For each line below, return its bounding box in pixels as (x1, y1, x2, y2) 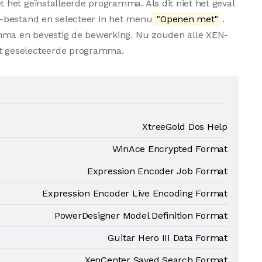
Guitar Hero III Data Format (108, 232, 227, 243)
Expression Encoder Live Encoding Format (42, 188, 227, 199)
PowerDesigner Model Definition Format (54, 210, 227, 221)
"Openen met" (154, 13, 218, 25)
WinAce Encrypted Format (112, 143, 227, 154)
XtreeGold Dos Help (142, 121, 227, 132)
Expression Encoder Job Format (87, 166, 227, 177)
